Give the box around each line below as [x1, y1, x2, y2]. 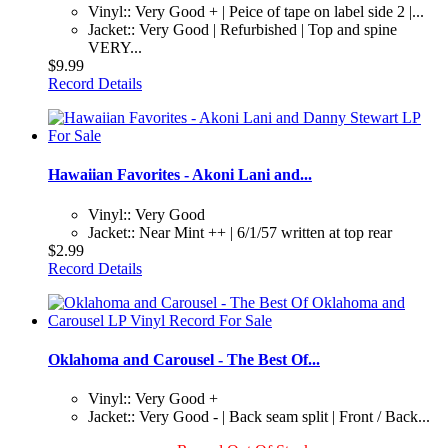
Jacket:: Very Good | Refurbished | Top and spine [88, 20, 397, 38]
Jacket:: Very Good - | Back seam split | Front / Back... [88, 408, 430, 426]
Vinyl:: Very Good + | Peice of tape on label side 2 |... [88, 2, 424, 20]
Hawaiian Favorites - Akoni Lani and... [48, 166, 312, 184]
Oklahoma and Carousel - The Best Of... [48, 350, 320, 368]
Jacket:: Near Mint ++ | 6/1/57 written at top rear [88, 223, 392, 241]
